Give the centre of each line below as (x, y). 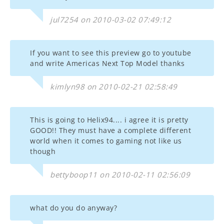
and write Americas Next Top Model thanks (107, 63)
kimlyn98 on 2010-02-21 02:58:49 (114, 86)
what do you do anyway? (73, 208)
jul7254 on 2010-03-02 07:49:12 (110, 19)
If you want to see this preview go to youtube (111, 53)
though (43, 151)
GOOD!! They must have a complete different (110, 130)
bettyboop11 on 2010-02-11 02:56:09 (120, 174)
